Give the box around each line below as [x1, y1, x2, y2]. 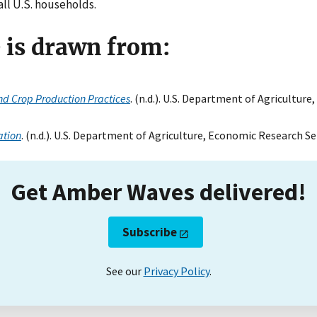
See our [105, 264, 144, 279]
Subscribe [122, 224, 178, 240]
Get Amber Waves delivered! [11, 175, 306, 207]
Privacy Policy [143, 264, 209, 279]
